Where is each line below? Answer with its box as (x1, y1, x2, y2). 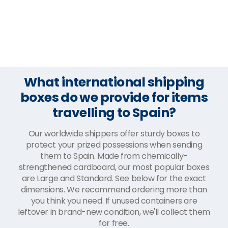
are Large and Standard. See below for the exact (21, 172, 207, 184)
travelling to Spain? (52, 103, 176, 122)
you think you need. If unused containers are (31, 194, 197, 207)
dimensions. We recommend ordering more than (21, 183, 207, 195)
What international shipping (23, 73, 205, 91)
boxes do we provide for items (20, 88, 208, 106)
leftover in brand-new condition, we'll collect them (18, 206, 210, 218)
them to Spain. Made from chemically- (40, 150, 188, 162)
